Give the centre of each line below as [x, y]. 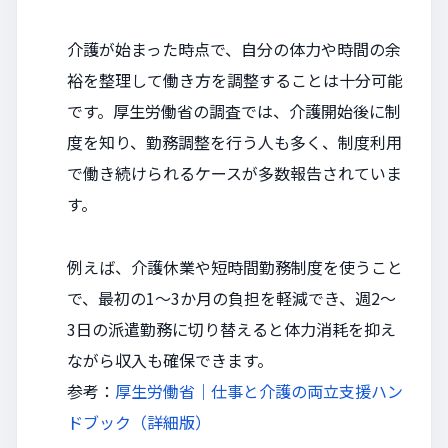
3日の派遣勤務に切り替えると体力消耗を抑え [231, 328]
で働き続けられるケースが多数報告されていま [234, 172]
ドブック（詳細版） [139, 421]
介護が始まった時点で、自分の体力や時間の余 [234, 48]
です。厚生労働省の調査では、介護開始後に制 [234, 110]
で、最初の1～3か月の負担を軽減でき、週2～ [231, 297]
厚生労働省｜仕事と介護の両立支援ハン [259, 390]
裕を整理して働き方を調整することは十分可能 [235, 79]
